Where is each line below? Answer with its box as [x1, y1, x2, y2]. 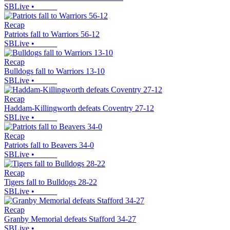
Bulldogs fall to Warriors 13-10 [4, 67, 105, 76]
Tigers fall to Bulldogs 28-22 [4, 178, 97, 187]
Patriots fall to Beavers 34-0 [4, 141, 94, 150]
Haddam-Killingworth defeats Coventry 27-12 [4, 104, 154, 113]
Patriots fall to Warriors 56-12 [4, 30, 100, 39]
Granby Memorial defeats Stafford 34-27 [4, 215, 136, 224]
